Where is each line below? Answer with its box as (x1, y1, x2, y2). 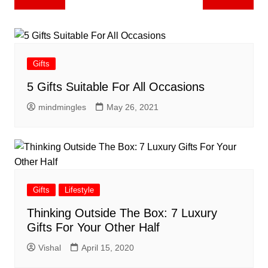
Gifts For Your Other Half (26, 220, 160, 234)
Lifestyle (64, 185, 94, 194)
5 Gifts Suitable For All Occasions (26, 80, 205, 93)
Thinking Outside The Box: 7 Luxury (26, 206, 217, 220)
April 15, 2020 (81, 242, 134, 252)
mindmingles (38, 102, 86, 112)
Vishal (38, 242, 61, 252)
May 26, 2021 (106, 102, 159, 112)
